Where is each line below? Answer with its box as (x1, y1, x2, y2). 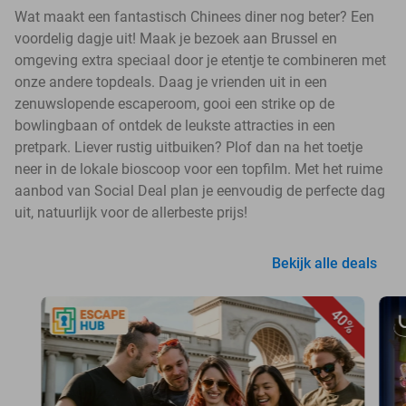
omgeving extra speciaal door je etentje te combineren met (14, 52, 386, 70)
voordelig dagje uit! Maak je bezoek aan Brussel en (14, 30, 337, 48)
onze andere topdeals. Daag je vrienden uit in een (14, 73, 327, 92)
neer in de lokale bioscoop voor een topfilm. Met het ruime (14, 160, 382, 179)
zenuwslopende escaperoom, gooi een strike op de (14, 95, 334, 113)
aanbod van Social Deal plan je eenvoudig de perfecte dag (14, 182, 385, 200)
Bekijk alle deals (272, 255, 377, 273)
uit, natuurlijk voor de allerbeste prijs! (14, 204, 247, 222)
